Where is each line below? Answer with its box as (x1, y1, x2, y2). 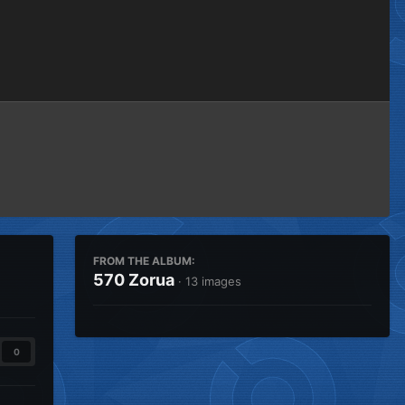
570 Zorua (93, 270, 174, 289)
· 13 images (178, 274, 241, 288)
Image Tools (280, 61, 351, 76)
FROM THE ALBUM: (93, 254, 195, 268)
